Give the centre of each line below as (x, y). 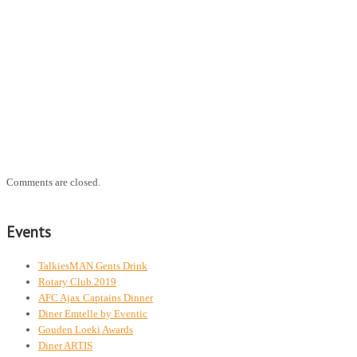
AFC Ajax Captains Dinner (96, 297)
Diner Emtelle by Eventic (93, 313)
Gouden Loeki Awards (86, 329)
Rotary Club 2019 (77, 281)
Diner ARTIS (65, 345)
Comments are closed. (53, 182)
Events (29, 231)
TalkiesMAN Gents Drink (93, 265)
